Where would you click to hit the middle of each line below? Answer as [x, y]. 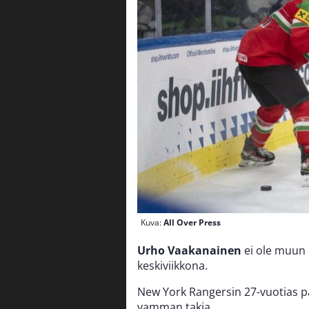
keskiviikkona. [172, 266]
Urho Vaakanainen [189, 251]
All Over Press [192, 223]
